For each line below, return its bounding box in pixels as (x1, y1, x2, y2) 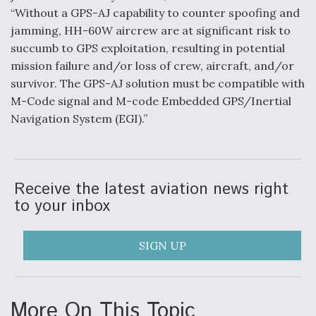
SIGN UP (138, 238, 186, 253)
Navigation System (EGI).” (11, 111, 147, 126)
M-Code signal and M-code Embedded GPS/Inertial (11, 94, 291, 108)
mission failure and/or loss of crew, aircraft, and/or (11, 59, 294, 73)
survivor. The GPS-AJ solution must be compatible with (11, 76, 305, 90)
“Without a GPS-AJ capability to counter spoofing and (11, 6, 300, 20)
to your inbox (14, 195, 110, 218)
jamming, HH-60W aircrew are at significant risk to (11, 23, 291, 37)
